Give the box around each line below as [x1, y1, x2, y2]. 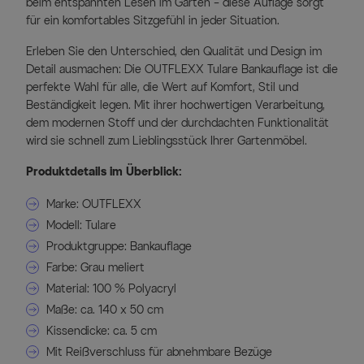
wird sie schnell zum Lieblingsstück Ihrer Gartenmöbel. [26, 134, 307, 149]
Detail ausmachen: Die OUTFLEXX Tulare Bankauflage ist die [26, 63, 338, 77]
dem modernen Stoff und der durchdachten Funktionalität [26, 116, 329, 131]
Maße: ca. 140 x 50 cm [46, 303, 163, 318]
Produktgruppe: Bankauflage [46, 240, 192, 254]
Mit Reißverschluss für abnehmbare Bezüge [46, 345, 272, 360]
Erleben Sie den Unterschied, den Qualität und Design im [26, 45, 322, 59]
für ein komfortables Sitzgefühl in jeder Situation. [26, 14, 279, 28]
